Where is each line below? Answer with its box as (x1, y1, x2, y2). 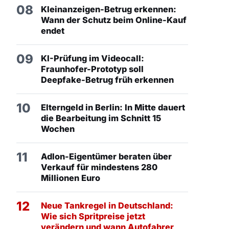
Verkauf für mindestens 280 (41, 162, 157, 173)
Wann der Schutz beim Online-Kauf (41, 15, 187, 26)
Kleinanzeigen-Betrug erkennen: (41, 4, 176, 15)
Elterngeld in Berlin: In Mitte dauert (41, 102, 185, 113)
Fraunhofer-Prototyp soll (41, 64, 144, 75)
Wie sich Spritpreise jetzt (41, 211, 145, 222)
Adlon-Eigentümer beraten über (41, 151, 172, 162)
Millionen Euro (41, 173, 100, 184)
